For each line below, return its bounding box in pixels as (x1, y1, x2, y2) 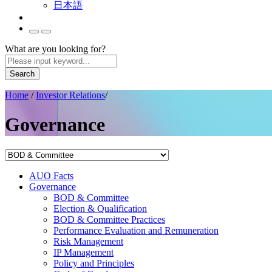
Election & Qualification (53, 203, 147, 214)
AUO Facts (29, 170, 73, 181)
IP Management (53, 246, 114, 257)
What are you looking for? (5, 44, 106, 54)
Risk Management (53, 236, 123, 246)
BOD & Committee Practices (53, 214, 165, 225)
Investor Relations (36, 90, 105, 100)
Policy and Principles (53, 257, 134, 268)
